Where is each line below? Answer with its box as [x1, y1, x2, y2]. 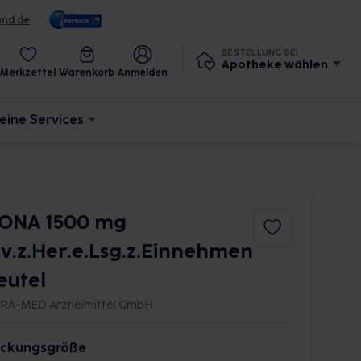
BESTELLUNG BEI [222, 47, 299, 58]
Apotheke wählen [222, 57, 328, 72]
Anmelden [118, 67, 168, 78]
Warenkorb [59, 67, 114, 78]
